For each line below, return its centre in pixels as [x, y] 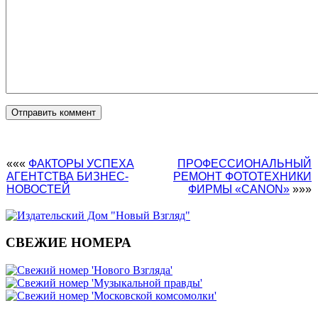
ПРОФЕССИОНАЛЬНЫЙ [245, 163]
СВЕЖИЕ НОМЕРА [68, 243]
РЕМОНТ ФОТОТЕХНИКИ [242, 176]
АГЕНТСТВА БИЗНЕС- [67, 176]
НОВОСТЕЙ [38, 189]
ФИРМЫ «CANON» [239, 189]
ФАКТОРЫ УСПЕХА [81, 163]
